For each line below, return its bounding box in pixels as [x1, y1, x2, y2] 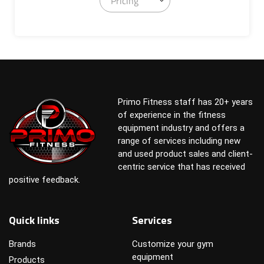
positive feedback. [9, 174, 80, 186]
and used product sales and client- [117, 148, 253, 160]
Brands [9, 239, 36, 250]
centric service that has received [117, 161, 245, 173]
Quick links [9, 212, 60, 229]
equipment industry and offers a [117, 123, 245, 134]
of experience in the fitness [117, 110, 226, 121]
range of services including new [117, 136, 240, 147]
